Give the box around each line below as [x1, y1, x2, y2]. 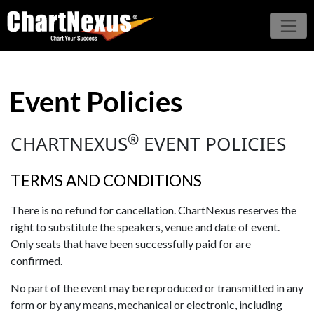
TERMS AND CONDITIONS [11, 170, 202, 190]
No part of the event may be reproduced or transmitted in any [11, 281, 303, 295]
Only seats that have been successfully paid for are [11, 237, 251, 251]
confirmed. [11, 254, 62, 268]
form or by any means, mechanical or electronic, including [11, 298, 282, 312]
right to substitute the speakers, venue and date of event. [11, 220, 280, 234]
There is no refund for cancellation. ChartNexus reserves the [11, 203, 296, 217]
